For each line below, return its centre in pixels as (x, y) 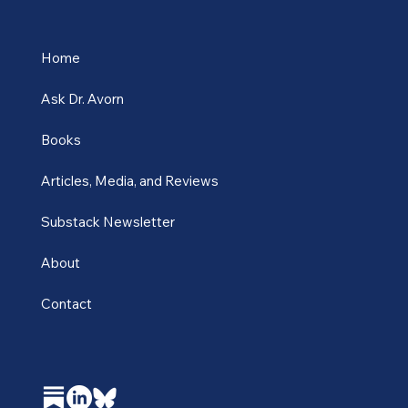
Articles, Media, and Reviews (129, 202)
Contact (66, 325)
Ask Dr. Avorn (82, 120)
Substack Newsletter (107, 243)
